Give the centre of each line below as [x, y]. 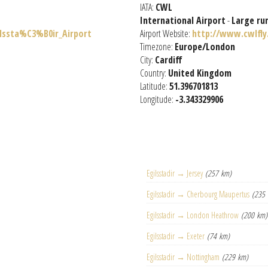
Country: [154, 73]
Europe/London [205, 47]
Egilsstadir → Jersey [175, 173]
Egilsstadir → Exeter [176, 236]
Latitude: [155, 86]
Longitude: [158, 99]
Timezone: [157, 47]
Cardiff [169, 60]
